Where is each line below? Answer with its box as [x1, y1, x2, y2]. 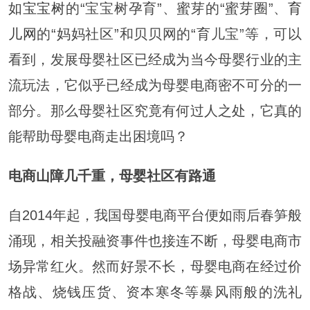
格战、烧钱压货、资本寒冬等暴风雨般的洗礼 [8, 284, 302, 300]
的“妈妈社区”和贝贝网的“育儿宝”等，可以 [37, 26, 302, 42]
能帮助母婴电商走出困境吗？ [8, 128, 188, 144]
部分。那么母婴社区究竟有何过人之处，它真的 [8, 102, 302, 118]
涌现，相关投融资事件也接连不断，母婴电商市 [8, 233, 302, 249]
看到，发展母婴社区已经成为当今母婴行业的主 [8, 51, 302, 67]
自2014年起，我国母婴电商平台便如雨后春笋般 [8, 208, 302, 224]
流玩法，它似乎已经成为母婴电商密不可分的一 [8, 77, 302, 93]
